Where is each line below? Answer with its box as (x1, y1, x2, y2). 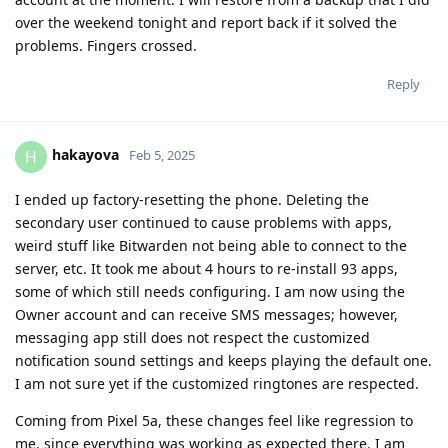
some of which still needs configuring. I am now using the (15, 281, 405, 301)
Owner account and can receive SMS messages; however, (15, 304, 398, 324)
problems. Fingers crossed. (15, 35, 197, 55)
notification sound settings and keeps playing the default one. (15, 350, 432, 370)
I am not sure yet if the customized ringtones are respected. (15, 373, 419, 393)
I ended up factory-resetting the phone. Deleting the (15, 189, 369, 209)
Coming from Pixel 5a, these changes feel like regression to (15, 410, 413, 430)
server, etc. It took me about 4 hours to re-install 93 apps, (15, 258, 398, 278)
